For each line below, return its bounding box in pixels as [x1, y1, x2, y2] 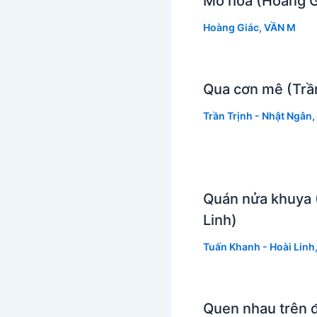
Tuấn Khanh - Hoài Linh [203, 240, 315, 253]
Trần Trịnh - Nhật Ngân [203, 109, 312, 122]
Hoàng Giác [203, 21, 259, 33]
